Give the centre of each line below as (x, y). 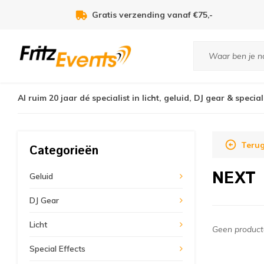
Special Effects (57, 249)
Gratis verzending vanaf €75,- (152, 15)
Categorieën (64, 151)
